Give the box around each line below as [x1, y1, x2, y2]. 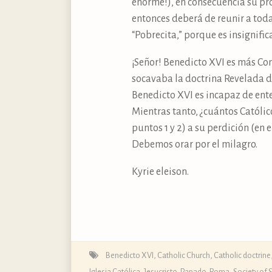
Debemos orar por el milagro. [132, 138, 257, 150]
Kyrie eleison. [132, 166, 189, 177]
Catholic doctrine [214, 250, 271, 260]
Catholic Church [157, 250, 210, 260]
